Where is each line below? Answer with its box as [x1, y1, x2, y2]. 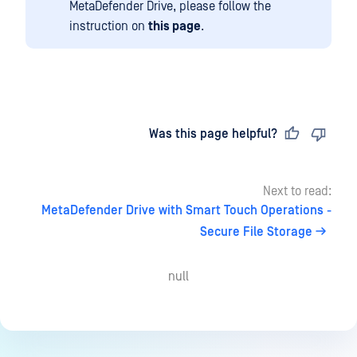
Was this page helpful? [149, 126, 277, 141]
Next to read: [263, 183, 331, 198]
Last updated [38, 126, 120, 141]
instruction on [69, 18, 148, 33]
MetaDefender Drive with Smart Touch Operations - [41, 202, 331, 218]
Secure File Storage [200, 224, 312, 239]
